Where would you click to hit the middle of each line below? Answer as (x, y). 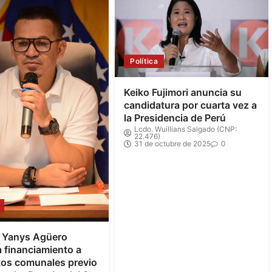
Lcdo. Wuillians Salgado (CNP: (186, 129)
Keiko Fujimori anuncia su (183, 93)
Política (144, 61)
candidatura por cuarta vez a (191, 105)
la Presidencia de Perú (175, 118)
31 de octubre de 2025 (173, 144)
